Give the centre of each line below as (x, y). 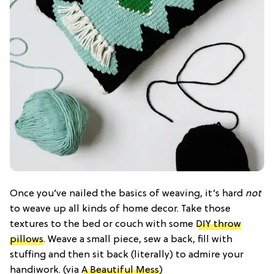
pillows (27, 239)
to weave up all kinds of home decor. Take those (120, 209)
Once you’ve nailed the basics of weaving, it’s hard (128, 194)
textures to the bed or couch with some (103, 224)
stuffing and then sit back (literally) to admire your (127, 255)
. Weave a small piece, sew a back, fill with (138, 239)
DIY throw (218, 224)
